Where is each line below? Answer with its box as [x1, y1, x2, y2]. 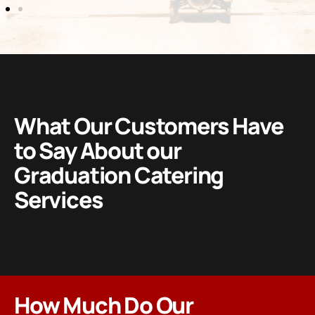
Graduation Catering [14, 159, 224, 191]
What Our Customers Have [14, 110, 283, 141]
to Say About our [14, 134, 181, 166]
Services [14, 184, 103, 215]
